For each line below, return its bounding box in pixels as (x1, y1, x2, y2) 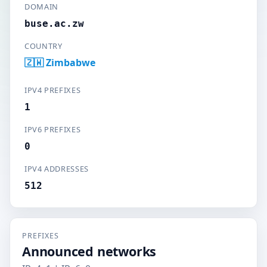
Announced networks (22, 243, 157, 260)
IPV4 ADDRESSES (24, 163, 89, 174)
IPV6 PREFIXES (24, 124, 81, 135)
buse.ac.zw (24, 18, 84, 29)
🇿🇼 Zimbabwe (24, 56, 95, 69)
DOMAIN (24, 1, 58, 12)
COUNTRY (24, 41, 63, 51)
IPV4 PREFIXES (24, 85, 81, 95)
